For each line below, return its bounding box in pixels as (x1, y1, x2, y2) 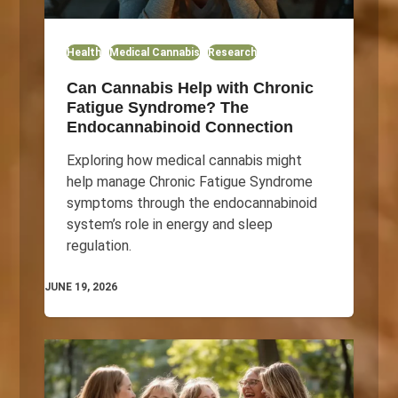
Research (207, 45, 257, 59)
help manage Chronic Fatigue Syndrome (66, 172, 313, 190)
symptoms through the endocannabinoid (66, 194, 317, 211)
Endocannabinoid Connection (66, 117, 293, 136)
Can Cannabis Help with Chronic (66, 78, 314, 97)
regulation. (66, 236, 131, 254)
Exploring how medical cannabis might (66, 151, 302, 169)
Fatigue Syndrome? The (66, 98, 249, 116)
